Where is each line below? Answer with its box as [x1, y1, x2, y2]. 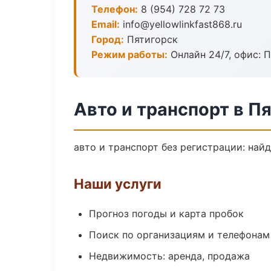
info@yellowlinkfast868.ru [120, 18, 242, 30]
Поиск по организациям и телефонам [89, 229, 270, 241]
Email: [91, 18, 120, 30]
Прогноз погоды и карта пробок [89, 207, 244, 220]
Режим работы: [91, 48, 168, 60]
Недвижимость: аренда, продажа [89, 250, 250, 262]
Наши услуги [74, 175, 162, 192]
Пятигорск [124, 33, 178, 45]
